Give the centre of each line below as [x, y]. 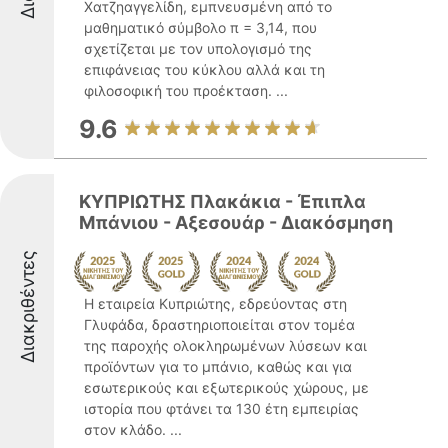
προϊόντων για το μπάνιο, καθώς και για [218, 366]
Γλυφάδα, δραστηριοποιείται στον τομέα [219, 324]
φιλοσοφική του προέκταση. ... [186, 90]
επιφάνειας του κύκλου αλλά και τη [204, 69]
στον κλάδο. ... [133, 429]
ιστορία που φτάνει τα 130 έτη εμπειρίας [221, 408]
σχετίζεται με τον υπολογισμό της [198, 48]
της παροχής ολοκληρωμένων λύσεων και [225, 345]
